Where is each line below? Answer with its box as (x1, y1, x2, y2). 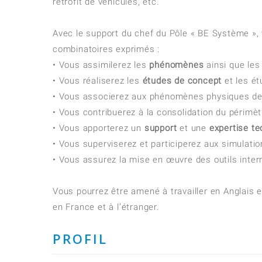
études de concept (142, 75, 222, 86)
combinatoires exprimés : (53, 44, 160, 54)
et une (177, 123, 209, 133)
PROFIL (53, 230, 108, 247)
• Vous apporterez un (53, 123, 144, 133)
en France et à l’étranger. (53, 202, 160, 212)
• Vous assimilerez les (53, 60, 150, 70)
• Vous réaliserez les (53, 75, 143, 86)
